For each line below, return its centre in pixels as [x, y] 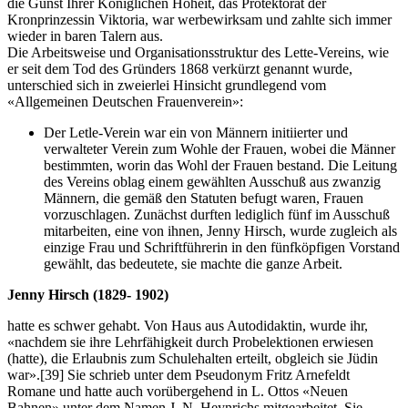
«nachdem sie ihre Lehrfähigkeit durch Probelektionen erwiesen [190, 342]
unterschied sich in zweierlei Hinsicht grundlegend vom [167, 85]
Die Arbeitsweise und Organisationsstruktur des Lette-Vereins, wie [198, 52]
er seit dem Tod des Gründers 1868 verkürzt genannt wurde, [180, 68]
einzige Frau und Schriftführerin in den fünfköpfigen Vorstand [222, 247]
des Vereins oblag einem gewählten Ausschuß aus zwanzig [212, 181]
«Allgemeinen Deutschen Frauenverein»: [125, 101]
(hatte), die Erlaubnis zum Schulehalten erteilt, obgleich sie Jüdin [193, 358]
